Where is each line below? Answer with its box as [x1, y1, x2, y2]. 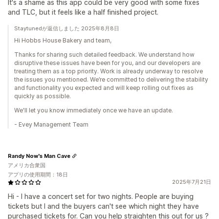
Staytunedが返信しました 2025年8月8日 [14, 25, 119, 32]
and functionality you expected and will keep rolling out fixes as [14, 84, 194, 91]
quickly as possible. [14, 92, 71, 100]
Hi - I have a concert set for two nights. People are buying [8, 192, 194, 200]
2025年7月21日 [172, 178, 211, 185]
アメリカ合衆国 [8, 162, 45, 169]
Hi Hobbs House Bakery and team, [14, 37, 111, 44]
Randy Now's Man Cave [8, 152, 70, 159]
